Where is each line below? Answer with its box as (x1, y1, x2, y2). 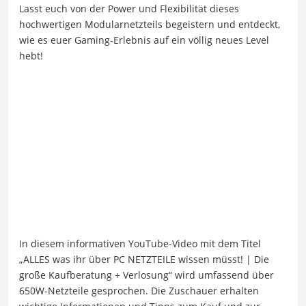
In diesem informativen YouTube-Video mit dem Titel (19, 236, 261, 250)
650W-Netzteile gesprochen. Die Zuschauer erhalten (19, 283, 259, 297)
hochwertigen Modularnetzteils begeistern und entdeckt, (19, 18, 280, 31)
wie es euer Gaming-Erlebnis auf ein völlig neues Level (19, 33, 269, 47)
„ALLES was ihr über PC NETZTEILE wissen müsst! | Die (19, 252, 269, 266)
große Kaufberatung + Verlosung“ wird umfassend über (19, 268, 274, 281)
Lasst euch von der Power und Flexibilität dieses (19, 2, 239, 16)
